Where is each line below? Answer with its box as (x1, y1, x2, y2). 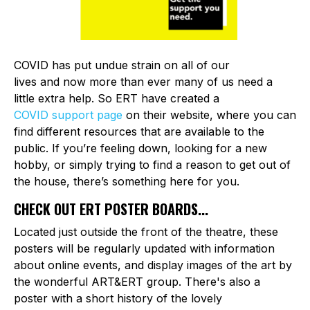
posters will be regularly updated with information (14, 241, 275, 256)
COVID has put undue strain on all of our (14, 58, 230, 73)
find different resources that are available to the (14, 125, 264, 139)
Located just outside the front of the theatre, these (14, 225, 278, 239)
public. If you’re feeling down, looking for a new (14, 141, 267, 156)
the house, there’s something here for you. (14, 174, 239, 189)
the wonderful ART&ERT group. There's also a (14, 275, 260, 289)
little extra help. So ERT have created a (14, 91, 219, 106)
